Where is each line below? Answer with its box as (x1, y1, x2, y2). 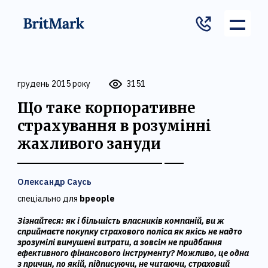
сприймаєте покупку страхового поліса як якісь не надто (17, 226, 243, 237)
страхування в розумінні (17, 117, 212, 135)
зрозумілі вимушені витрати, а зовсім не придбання (17, 237, 223, 248)
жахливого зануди (17, 135, 162, 153)
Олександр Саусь (17, 176, 92, 187)
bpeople (80, 193, 115, 204)
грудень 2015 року (17, 78, 91, 89)
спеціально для (17, 193, 80, 204)
